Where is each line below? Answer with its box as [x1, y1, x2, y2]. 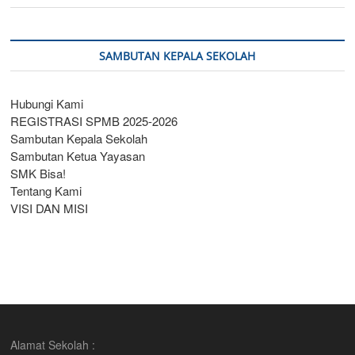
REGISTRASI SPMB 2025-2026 [10, 113, 178, 130]
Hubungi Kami [10, 95, 84, 113]
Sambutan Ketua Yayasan [10, 147, 146, 165]
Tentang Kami [10, 182, 82, 200]
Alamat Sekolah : [10, 337, 96, 353]
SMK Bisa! [10, 165, 67, 182]
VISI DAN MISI [10, 200, 89, 217]
